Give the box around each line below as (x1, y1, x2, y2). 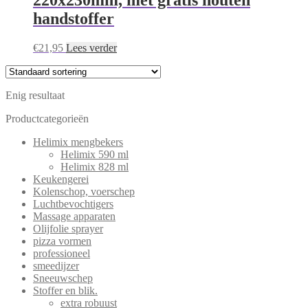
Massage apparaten (33, 210, 115, 222)
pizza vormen (33, 234, 91, 247)
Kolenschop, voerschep (33, 185, 135, 197)
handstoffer (33, 9, 114, 27)
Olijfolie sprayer (33, 222, 103, 234)
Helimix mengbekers (33, 135, 123, 148)
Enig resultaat (5, 89, 65, 101)
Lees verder (66, 41, 117, 54)
